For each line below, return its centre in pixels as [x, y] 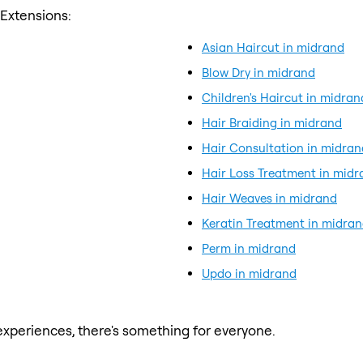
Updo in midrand [249, 273]
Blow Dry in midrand [258, 72]
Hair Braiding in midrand [272, 122]
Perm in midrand [249, 248]
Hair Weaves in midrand [269, 198]
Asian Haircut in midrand [273, 47]
